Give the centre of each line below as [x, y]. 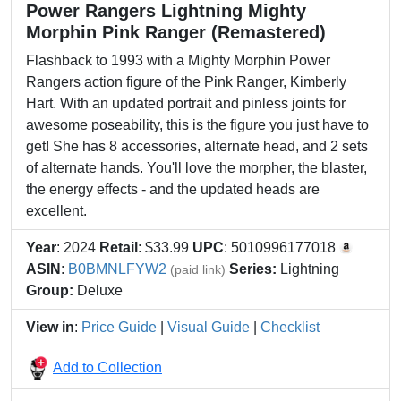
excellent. [56, 211]
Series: [253, 269]
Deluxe [98, 290]
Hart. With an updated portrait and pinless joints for [186, 103]
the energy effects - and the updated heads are [173, 189]
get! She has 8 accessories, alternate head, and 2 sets [197, 146]
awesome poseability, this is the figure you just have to [197, 125]
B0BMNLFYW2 [117, 269]
